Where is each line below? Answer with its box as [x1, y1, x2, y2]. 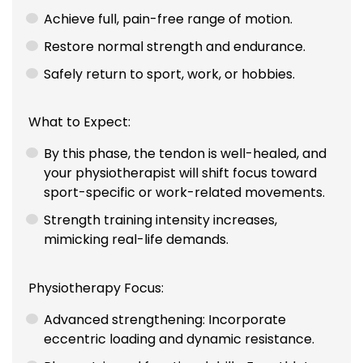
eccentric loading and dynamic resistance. [44, 329, 315, 348]
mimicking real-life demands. [44, 230, 229, 250]
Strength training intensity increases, [44, 211, 278, 230]
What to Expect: [28, 113, 130, 132]
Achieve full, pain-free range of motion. [44, 9, 293, 28]
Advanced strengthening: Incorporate [44, 310, 287, 329]
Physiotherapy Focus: [28, 278, 164, 297]
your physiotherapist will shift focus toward [44, 164, 318, 183]
